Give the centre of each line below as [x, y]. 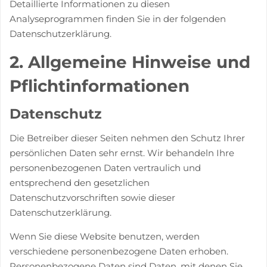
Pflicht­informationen [100, 86]
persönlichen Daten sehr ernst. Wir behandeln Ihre [122, 153]
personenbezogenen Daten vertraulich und [105, 167]
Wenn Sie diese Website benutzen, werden [105, 236]
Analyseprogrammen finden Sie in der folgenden [118, 18]
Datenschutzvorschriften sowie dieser [92, 197]
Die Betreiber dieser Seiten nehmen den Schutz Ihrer [127, 138]
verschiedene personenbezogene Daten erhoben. [119, 251]
